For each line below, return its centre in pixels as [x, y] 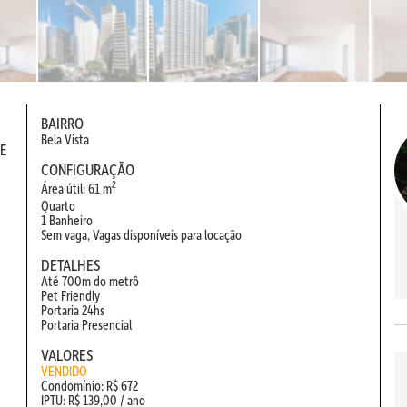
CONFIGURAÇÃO [88, 169]
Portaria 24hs [73, 310]
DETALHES [71, 265]
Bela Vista [65, 139]
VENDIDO [64, 371]
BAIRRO [62, 123]
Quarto [58, 206]
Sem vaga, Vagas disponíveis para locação [141, 235]
